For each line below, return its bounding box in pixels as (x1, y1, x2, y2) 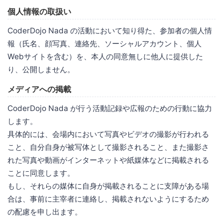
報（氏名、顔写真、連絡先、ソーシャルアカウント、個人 (7, 38, 202, 48)
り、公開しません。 (7, 64, 75, 74)
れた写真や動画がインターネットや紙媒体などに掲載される (7, 155, 209, 165)
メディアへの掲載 (7, 84, 71, 94)
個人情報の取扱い (7, 6, 71, 16)
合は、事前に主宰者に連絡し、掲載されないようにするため (7, 194, 209, 204)
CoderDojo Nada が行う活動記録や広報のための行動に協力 (7, 103, 212, 113)
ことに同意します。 (7, 168, 75, 178)
